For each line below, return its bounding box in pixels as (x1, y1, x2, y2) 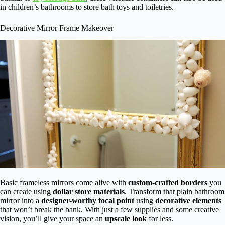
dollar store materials (53, 187, 125, 196)
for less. (147, 214, 173, 223)
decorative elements (155, 196, 221, 205)
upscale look (105, 214, 147, 223)
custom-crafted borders (128, 178, 207, 187)
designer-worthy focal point (41, 196, 134, 205)
